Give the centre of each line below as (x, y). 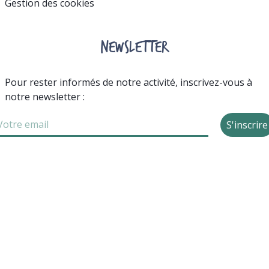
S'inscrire (247, 125)
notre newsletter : (44, 97)
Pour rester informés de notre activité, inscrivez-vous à (128, 83)
